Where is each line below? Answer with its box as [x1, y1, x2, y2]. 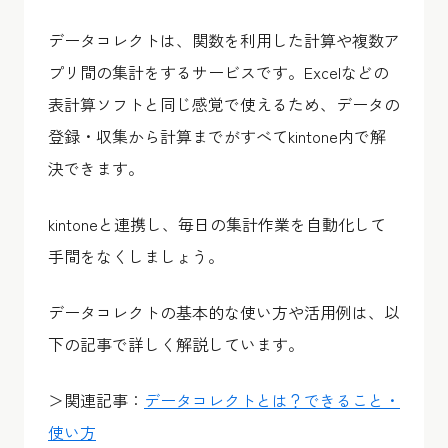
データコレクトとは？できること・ [144, 387, 400, 412]
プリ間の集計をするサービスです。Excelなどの [48, 59, 389, 84]
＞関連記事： [48, 387, 144, 412]
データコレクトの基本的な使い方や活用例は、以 [48, 299, 400, 324]
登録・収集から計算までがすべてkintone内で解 [48, 123, 386, 148]
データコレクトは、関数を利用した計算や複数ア [48, 27, 400, 52]
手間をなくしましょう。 [48, 243, 224, 268]
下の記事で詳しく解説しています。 [48, 331, 304, 356]
